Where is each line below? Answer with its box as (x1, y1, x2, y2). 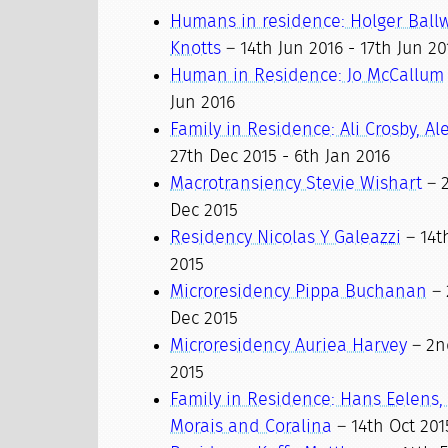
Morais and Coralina (170, 418, 333, 436)
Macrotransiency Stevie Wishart (170, 175, 423, 193)
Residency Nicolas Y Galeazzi (170, 229, 402, 247)
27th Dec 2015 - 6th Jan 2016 (170, 148, 391, 166)
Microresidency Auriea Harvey (170, 337, 408, 355)
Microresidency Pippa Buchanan (170, 283, 428, 301)
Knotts (170, 40, 222, 58)
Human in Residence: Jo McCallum (170, 67, 445, 85)
